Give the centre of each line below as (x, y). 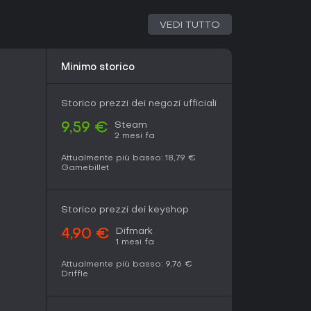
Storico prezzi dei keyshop (125, 210)
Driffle (75, 274)
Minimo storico (98, 68)
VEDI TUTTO (190, 25)
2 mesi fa (135, 136)
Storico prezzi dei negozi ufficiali (139, 104)
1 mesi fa (135, 242)
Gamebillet (85, 168)
